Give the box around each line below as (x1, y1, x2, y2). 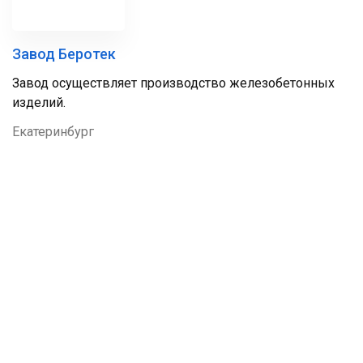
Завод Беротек (12, 45, 116, 62)
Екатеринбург (12, 124, 94, 139)
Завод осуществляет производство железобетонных (12, 75, 335, 91)
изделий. (12, 95, 66, 110)
